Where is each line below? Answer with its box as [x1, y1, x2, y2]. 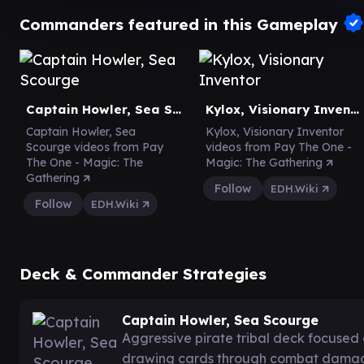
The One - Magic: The [26, 155, 143, 170]
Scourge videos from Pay [26, 140, 163, 154]
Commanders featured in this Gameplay [19, 14, 343, 34]
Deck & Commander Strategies [19, 264, 266, 284]
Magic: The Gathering [206, 155, 326, 170]
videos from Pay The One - [206, 140, 352, 154]
